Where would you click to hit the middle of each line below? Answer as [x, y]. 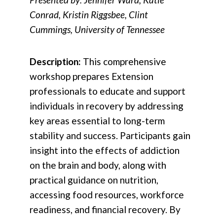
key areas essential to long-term [97, 121]
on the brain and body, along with [98, 165]
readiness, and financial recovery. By [105, 210]
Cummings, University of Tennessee [97, 30]
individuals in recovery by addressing [107, 106]
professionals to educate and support [108, 91]
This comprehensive [125, 62]
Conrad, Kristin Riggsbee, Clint [89, 15]
